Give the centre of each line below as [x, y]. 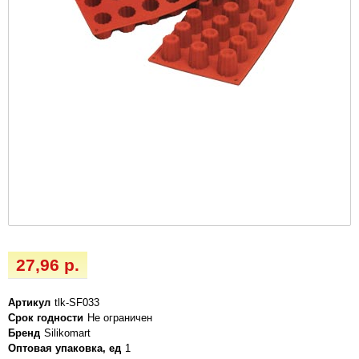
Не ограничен [120, 317]
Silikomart [67, 333]
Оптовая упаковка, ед [65, 348]
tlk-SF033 [77, 302]
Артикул [29, 302]
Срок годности [46, 317]
